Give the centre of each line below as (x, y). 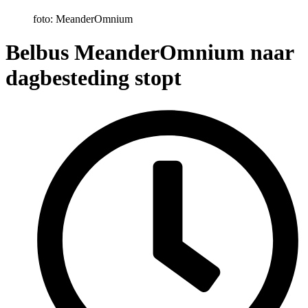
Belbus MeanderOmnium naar (150, 53)
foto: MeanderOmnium (83, 19)
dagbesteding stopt (93, 78)
